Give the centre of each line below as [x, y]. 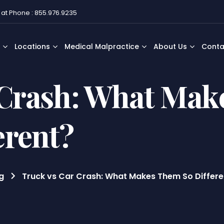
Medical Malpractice [101, 46]
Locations [32, 46]
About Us [170, 46]
